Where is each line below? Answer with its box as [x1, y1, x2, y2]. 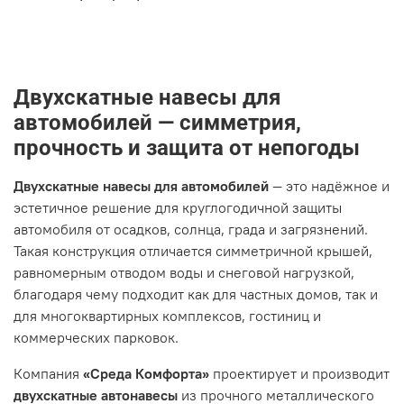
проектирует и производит [209, 363, 390, 382]
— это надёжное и [269, 176, 390, 195]
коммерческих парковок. [14, 327, 179, 346]
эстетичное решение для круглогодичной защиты [14, 197, 342, 216]
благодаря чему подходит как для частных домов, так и [14, 284, 378, 303]
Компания [14, 363, 83, 382]
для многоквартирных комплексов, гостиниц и [14, 306, 321, 325]
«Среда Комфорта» [83, 363, 209, 382]
